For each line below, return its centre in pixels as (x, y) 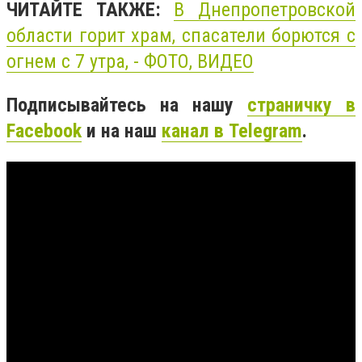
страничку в (301, 105)
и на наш (122, 130)
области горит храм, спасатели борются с (181, 36)
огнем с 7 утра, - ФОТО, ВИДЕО (130, 62)
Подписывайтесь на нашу (127, 105)
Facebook (44, 130)
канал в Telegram (232, 130)
